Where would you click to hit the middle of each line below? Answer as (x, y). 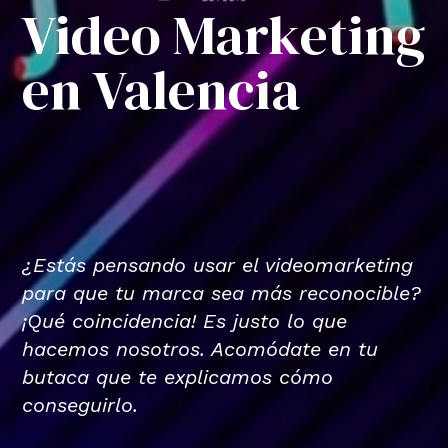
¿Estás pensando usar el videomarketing (218, 264)
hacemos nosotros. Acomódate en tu (200, 348)
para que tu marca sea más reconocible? (222, 292)
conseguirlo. (80, 404)
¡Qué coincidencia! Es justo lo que (185, 320)
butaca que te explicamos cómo (178, 376)
